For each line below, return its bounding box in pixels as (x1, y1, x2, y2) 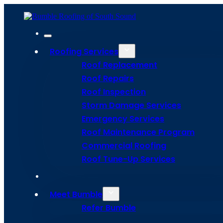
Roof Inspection (82, 86, 146, 98)
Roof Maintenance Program (82, 126, 195, 138)
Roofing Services (50, 46, 118, 57)
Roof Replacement (82, 59, 157, 71)
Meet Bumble (50, 189, 103, 200)
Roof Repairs (82, 73, 134, 84)
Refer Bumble (82, 202, 136, 214)
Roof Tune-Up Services (82, 153, 175, 165)
